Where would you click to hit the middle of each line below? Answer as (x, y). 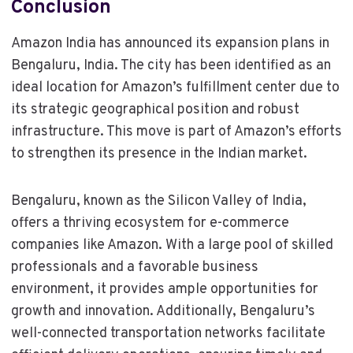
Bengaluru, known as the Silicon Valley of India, (158, 201)
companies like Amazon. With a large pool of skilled (172, 245)
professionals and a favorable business (134, 267)
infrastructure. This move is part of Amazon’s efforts (176, 132)
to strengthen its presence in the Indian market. (159, 154)
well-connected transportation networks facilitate (168, 333)
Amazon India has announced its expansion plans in (170, 43)
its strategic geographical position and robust (155, 110)
